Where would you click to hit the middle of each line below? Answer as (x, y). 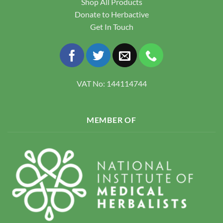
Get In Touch (111, 27)
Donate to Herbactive (111, 14)
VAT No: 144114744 (111, 83)
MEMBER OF (111, 119)
